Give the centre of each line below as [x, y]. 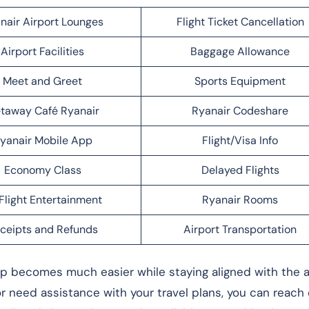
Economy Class [42, 170]
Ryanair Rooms [240, 199]
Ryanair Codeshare [240, 110]
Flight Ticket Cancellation [240, 21]
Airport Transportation [240, 229]
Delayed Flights [240, 170]
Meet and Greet [42, 81]
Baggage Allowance [240, 51]
